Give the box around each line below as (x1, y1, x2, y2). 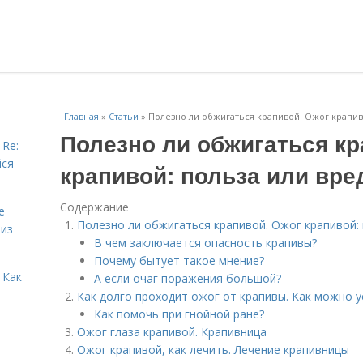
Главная (64, 110, 99, 122)
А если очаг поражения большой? (94, 271, 281, 286)
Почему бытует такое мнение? (94, 253, 264, 268)
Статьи (109, 110, 139, 122)
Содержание (60, 199, 129, 215)
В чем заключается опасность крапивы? (94, 235, 317, 250)
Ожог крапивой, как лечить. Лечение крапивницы (77, 342, 349, 357)
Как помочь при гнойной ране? (94, 306, 264, 322)
